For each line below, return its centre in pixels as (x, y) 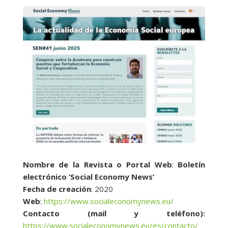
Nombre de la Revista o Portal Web (97, 165)
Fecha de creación (57, 189)
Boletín (192, 165)
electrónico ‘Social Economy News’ (88, 177)
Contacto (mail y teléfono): (114, 213)
